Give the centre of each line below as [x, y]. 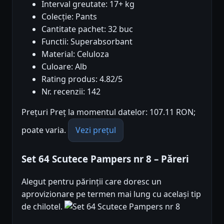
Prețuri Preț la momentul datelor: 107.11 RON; [108, 112]
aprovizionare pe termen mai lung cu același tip [111, 194]
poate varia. [45, 130]
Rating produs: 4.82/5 [82, 79]
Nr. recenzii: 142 [71, 92]
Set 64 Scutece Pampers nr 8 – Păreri [105, 159]
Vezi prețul [96, 130]
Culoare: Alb [64, 67]
